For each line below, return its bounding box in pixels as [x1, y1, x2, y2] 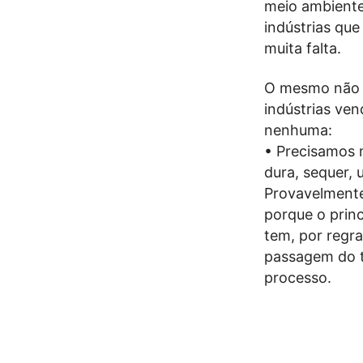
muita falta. [264, 39, 341, 57]
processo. [264, 269, 331, 287]
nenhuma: [264, 122, 332, 139]
